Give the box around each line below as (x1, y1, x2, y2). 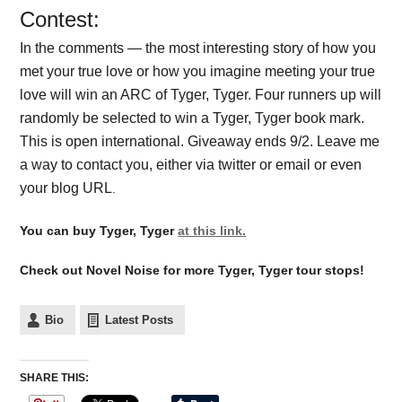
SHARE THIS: (20, 371, 90, 385)
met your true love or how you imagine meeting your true (20, 63, 376, 79)
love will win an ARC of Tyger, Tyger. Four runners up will (20, 86, 382, 102)
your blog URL (20, 179, 113, 196)
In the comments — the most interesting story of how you (20, 39, 377, 56)
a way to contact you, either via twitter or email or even (20, 156, 363, 172)
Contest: (20, 6, 100, 31)
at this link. (178, 223, 247, 238)
